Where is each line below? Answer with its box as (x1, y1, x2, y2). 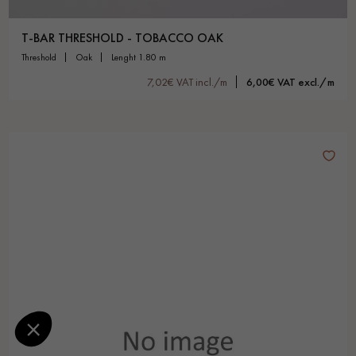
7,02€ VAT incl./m (147, 74, 227, 89)
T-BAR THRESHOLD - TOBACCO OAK (21, 29, 223, 46)
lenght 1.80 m (114, 50, 166, 64)
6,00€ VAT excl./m (246, 74, 335, 89)
